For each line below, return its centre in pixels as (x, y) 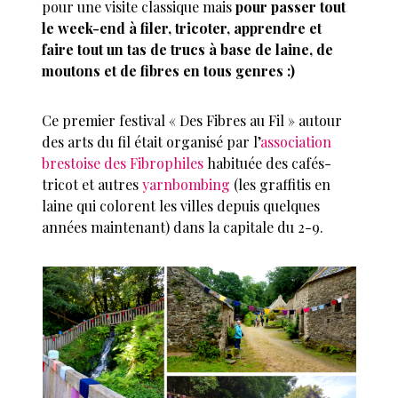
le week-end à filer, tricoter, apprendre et (182, 28)
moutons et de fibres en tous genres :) (169, 71)
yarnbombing (187, 185)
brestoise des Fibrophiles (123, 163)
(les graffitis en (281, 185)
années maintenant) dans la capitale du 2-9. (183, 227)
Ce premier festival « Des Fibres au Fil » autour (192, 121)
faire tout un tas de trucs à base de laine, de (188, 50)
